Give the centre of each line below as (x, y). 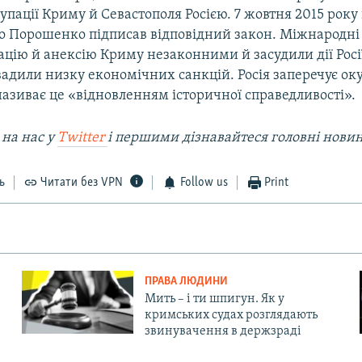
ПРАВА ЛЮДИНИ (186, 282)
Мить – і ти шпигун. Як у (214, 299)
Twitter (83, 138)
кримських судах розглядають (231, 316)
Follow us (204, 183)
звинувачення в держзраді (223, 332)
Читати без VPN (82, 183)
